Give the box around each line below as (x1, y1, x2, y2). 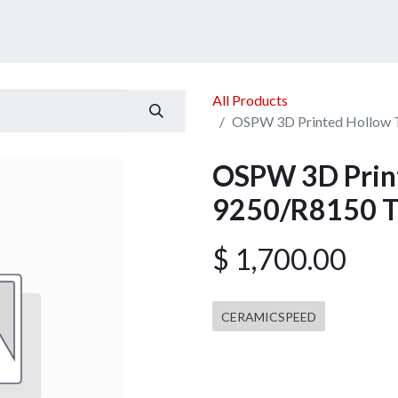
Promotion (250, 22, 316, 40)
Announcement (130, 22, 222, 40)
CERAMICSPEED (221, 309, 316, 324)
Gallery (344, 22, 389, 40)
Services (51, 22, 102, 40)
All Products (212, 92, 288, 108)
